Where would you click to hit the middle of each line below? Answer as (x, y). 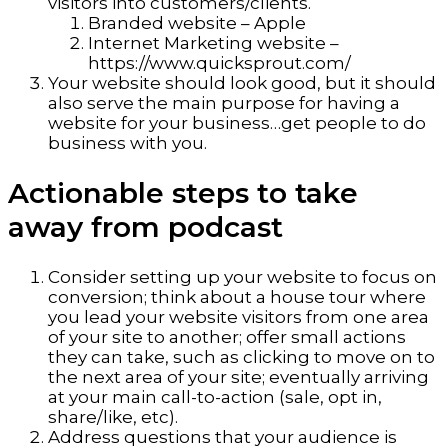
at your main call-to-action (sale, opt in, (215, 397)
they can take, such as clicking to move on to (241, 357)
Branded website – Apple (197, 22)
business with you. (127, 142)
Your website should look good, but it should (242, 82)
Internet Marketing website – (213, 42)
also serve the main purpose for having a (224, 102)
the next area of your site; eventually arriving (238, 377)
